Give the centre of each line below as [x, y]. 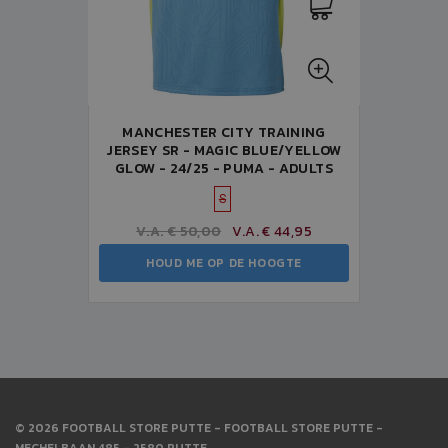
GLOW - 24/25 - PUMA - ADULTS [224, 168]
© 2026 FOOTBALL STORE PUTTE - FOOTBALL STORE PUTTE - [199, 428]
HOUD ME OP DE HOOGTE [224, 263]
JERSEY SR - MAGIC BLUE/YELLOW [224, 150]
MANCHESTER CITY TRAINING [224, 132]
